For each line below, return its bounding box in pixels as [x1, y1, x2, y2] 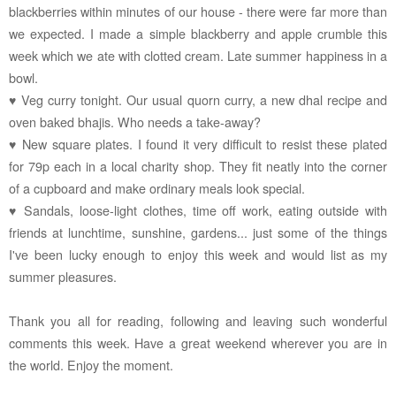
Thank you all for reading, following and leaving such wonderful [9, 310, 387, 330]
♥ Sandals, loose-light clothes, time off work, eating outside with [9, 200, 387, 219]
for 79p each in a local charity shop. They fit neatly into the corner [9, 156, 387, 175]
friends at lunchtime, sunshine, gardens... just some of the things [9, 222, 387, 241]
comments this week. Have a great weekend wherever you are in [9, 332, 387, 352]
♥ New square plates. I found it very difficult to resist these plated [9, 133, 387, 153]
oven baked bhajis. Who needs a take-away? [9, 111, 261, 131]
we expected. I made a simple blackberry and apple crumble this [9, 23, 387, 42]
